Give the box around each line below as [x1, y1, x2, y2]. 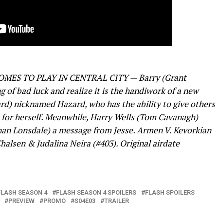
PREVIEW [8, 197, 35, 204]
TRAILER [104, 197, 129, 204]
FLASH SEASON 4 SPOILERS [56, 189, 136, 196]
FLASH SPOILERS [145, 189, 195, 196]
